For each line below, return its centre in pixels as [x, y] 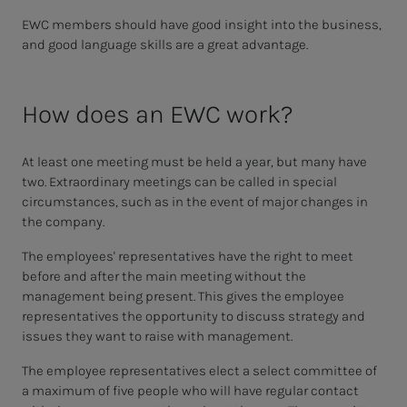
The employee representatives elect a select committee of [199, 371]
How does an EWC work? [158, 114]
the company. [63, 222]
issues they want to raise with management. [157, 337]
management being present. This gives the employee [183, 297]
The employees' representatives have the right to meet [188, 257]
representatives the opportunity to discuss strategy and [194, 317]
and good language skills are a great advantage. [165, 45]
